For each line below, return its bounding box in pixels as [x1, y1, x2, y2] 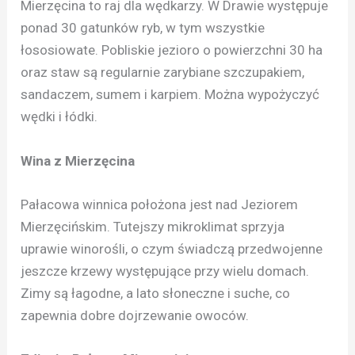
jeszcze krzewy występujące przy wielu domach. [21, 262, 310, 279]
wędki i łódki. [21, 109, 98, 125]
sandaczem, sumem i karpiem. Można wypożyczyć [21, 86, 320, 103]
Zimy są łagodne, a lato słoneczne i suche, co [21, 284, 291, 301]
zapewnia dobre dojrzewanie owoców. [21, 307, 250, 323]
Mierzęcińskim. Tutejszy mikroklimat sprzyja [21, 218, 285, 235]
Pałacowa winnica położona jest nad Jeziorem [21, 196, 299, 212]
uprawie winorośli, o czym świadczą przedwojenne [21, 240, 323, 257]
